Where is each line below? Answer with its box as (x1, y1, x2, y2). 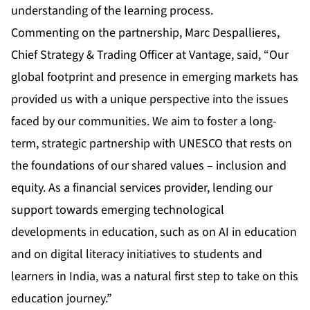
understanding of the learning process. (11, 2, 213, 20)
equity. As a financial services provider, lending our (11, 179, 273, 197)
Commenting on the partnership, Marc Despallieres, (11, 24, 280, 42)
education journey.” (11, 290, 112, 308)
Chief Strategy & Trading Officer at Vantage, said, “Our (11, 46, 289, 64)
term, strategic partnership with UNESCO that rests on (11, 135, 292, 153)
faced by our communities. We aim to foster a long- (11, 113, 277, 131)
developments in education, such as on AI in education (11, 224, 297, 241)
